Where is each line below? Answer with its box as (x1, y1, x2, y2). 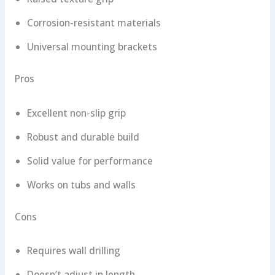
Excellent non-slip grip (26, 106, 126, 120)
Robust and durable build (26, 130, 139, 144)
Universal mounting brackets (26, 40, 157, 54)
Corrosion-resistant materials (26, 16, 161, 30)
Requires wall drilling (26, 244, 120, 258)
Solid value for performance (26, 153, 153, 168)
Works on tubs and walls (26, 177, 136, 192)
